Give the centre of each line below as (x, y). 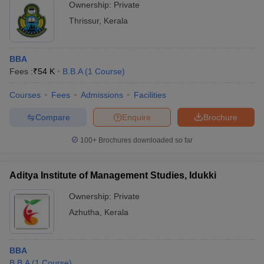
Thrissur (84, 21)
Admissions (102, 95)
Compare (52, 117)
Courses (25, 95)
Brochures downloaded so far (145, 140)
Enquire (136, 117)
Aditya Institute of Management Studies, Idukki (113, 175)
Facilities (150, 95)
